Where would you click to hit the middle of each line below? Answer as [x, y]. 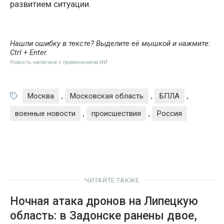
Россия [169, 114]
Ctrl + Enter [28, 53]
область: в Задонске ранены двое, [103, 216]
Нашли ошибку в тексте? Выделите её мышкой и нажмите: [110, 44]
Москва [41, 96]
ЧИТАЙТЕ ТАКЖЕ [112, 180]
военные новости [45, 114]
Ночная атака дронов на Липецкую [104, 201]
